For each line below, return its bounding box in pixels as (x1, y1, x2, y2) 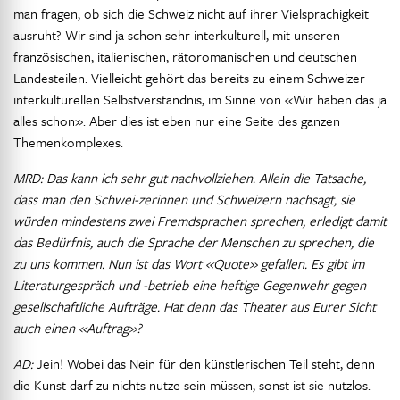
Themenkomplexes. (13, 132, 123, 152)
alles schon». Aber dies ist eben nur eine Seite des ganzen (13, 111, 340, 130)
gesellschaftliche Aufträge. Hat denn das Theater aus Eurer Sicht (13, 296, 376, 316)
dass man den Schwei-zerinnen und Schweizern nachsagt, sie (13, 189, 355, 209)
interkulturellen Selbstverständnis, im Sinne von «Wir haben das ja (13, 89, 387, 109)
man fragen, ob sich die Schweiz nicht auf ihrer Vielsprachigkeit (13, 4, 369, 23)
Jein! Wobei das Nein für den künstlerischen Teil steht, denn (33, 354, 375, 373)
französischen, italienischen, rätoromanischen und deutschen (13, 46, 357, 66)
